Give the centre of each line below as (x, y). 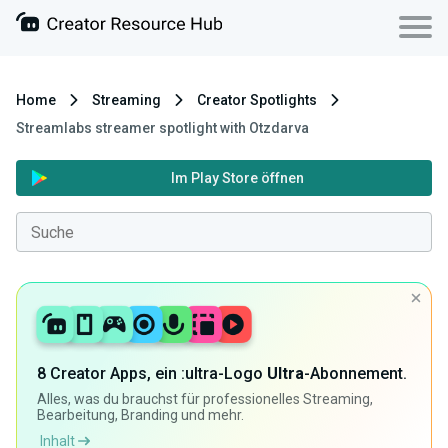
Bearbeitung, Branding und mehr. (140, 415)
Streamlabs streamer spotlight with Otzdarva (162, 128)
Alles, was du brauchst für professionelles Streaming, (205, 399)
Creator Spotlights (257, 100)
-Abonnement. (355, 374)
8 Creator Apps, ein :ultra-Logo (152, 374)
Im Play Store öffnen (237, 178)
